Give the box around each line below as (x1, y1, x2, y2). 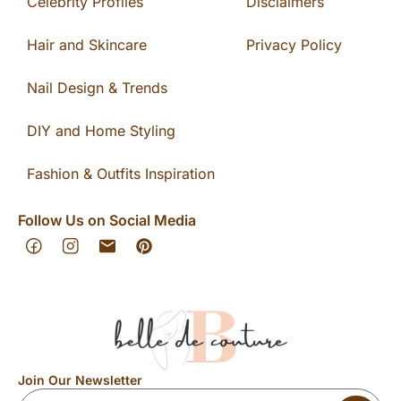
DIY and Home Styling (27, 122, 175, 140)
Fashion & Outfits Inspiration (27, 165, 215, 183)
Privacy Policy (245, 36, 342, 54)
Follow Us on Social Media (18, 211, 196, 229)
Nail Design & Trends (27, 79, 167, 97)
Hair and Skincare (27, 36, 147, 54)
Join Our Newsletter (18, 372, 142, 388)
